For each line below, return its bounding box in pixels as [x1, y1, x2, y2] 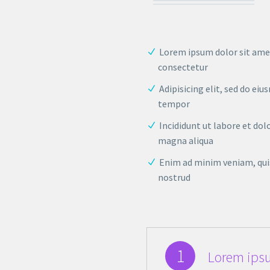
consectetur [158, 60, 209, 73]
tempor [158, 98, 190, 110]
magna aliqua [158, 134, 214, 147]
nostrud [158, 171, 191, 184]
